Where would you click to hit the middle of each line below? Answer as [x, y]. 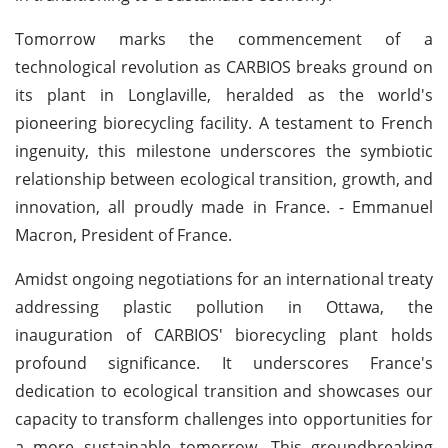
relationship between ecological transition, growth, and [224, 178]
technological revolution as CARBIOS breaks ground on [224, 66]
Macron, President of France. [123, 234]
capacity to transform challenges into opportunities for [224, 418]
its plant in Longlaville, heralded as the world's [224, 94]
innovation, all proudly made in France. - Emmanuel [224, 206]
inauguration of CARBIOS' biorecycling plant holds [224, 334]
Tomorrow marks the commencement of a [224, 38]
